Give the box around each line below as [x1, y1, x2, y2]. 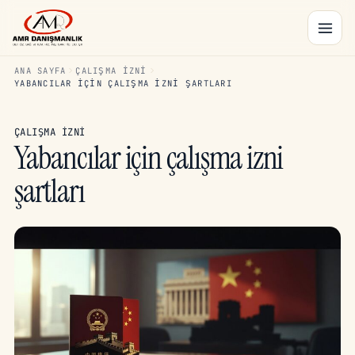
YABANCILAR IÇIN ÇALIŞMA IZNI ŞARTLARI [14, 78, 232, 89]
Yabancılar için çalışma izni [14, 137, 284, 178]
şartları [14, 170, 85, 212]
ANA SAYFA [14, 65, 67, 76]
